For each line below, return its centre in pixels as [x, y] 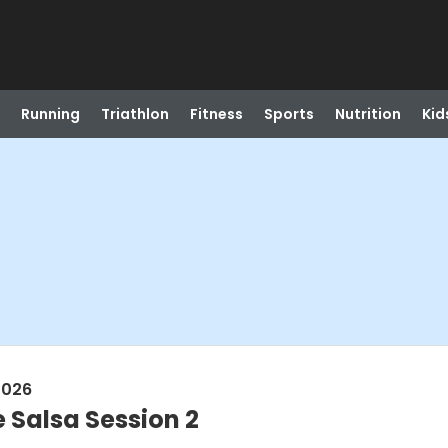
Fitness [216, 114]
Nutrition [367, 114]
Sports [288, 114]
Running [50, 114]
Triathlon [134, 114]
